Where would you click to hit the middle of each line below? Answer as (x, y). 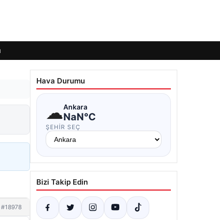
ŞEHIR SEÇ (63, 127)
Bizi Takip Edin (62, 182)
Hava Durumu (61, 81)
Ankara (75, 107)
